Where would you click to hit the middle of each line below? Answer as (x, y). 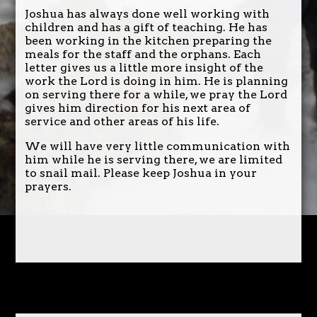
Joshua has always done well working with (147, 13)
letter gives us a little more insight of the (144, 67)
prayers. (48, 186)
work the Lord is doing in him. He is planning (156, 81)
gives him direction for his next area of (137, 108)
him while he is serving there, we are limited (153, 159)
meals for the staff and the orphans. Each (143, 54)
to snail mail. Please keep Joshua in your (140, 173)
